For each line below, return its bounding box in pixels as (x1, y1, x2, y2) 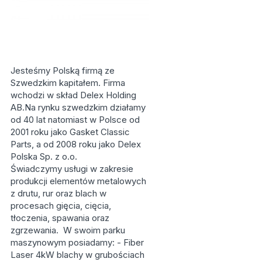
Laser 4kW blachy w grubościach (10, 249, 144, 260)
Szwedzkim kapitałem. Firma (10, 77, 125, 88)
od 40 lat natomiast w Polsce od (10, 113, 140, 125)
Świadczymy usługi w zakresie (10, 163, 133, 174)
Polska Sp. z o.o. (10, 150, 108, 162)
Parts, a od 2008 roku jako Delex (10, 138, 141, 150)
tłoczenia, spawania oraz (10, 212, 109, 223)
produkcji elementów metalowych (10, 175, 146, 187)
